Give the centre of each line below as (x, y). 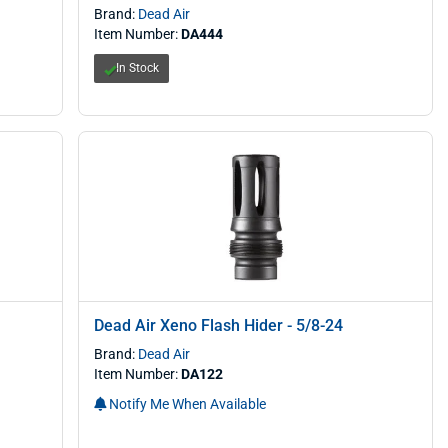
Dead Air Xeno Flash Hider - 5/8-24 (219, 325)
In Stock (138, 68)
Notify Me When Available (186, 404)
